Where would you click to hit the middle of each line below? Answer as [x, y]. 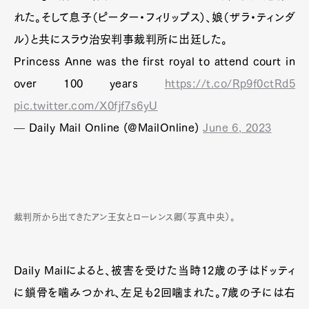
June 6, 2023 [237, 128]
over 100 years [89, 83]
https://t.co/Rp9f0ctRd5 [230, 83]
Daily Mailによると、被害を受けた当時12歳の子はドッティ [154, 270]
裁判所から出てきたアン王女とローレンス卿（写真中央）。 [125, 217]
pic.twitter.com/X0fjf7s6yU [86, 106]
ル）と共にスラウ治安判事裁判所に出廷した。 [121, 39]
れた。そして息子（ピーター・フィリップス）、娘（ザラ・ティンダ [154, 17]
